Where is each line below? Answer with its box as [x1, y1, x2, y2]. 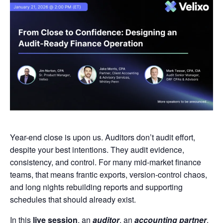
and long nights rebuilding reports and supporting [10, 181, 183, 193]
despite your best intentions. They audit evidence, [10, 143, 184, 155]
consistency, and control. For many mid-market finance [10, 156, 201, 168]
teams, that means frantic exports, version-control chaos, [10, 168, 207, 180]
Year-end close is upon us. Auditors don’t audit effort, [10, 131, 195, 143]
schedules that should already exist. [10, 193, 136, 205]
